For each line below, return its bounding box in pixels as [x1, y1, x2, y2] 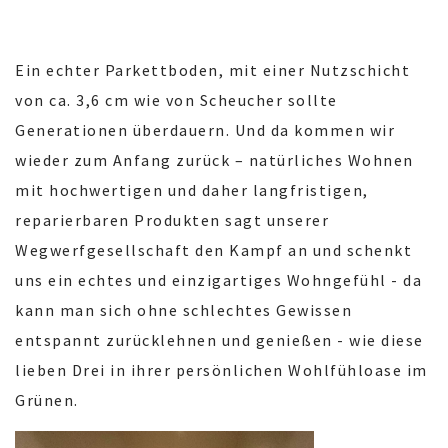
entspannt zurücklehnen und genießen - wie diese [15, 330, 424, 351]
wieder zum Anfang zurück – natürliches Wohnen [15, 150, 414, 171]
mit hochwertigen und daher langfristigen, [15, 180, 369, 201]
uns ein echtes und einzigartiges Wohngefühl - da [15, 270, 422, 291]
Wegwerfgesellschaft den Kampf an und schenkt [15, 240, 412, 261]
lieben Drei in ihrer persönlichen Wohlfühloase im [15, 360, 428, 381]
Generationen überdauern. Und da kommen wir [15, 120, 395, 141]
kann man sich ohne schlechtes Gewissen [15, 300, 352, 321]
